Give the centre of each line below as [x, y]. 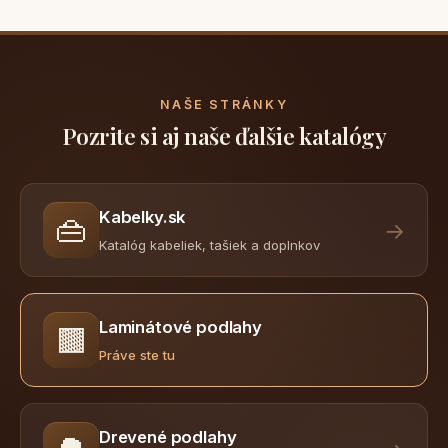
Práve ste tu [137, 354]
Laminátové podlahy [180, 326]
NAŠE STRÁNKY [224, 104]
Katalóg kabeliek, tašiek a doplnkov [209, 244]
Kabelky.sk [142, 216]
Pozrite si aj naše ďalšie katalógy [224, 136]
